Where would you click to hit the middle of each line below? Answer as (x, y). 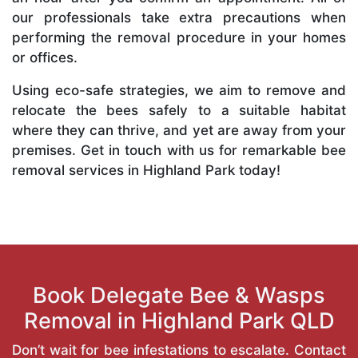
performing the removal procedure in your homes (179, 37)
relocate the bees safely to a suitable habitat (179, 110)
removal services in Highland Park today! (146, 170)
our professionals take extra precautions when (179, 17)
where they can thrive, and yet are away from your (179, 130)
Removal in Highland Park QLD (179, 320)
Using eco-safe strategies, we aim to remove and (179, 90)
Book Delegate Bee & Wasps (179, 295)
